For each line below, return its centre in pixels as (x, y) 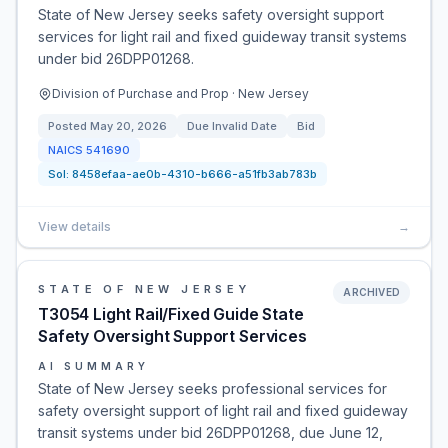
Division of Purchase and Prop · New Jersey (180, 93)
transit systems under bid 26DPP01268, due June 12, (210, 432)
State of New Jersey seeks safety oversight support (211, 14)
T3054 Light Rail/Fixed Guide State (171, 314)
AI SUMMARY (93, 366)
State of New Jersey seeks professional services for (212, 388)
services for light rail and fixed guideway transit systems (222, 36)
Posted (69, 126)
